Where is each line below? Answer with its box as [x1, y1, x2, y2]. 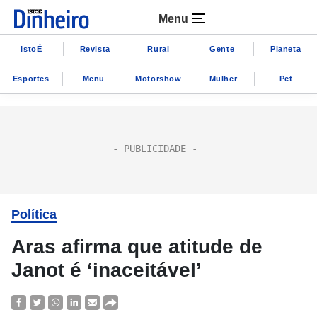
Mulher [209, 74, 238, 83]
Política [11, 207, 57, 221]
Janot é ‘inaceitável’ [11, 259, 202, 281]
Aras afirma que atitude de [11, 236, 263, 258]
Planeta [270, 44, 301, 53]
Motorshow [135, 74, 182, 83]
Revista [79, 44, 110, 53]
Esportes [12, 74, 50, 83]
